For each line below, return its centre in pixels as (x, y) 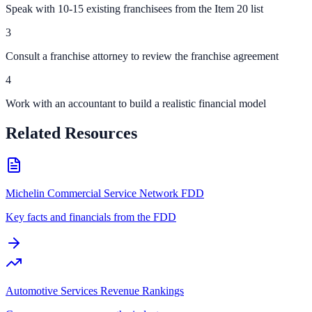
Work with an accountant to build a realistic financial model (136, 103)
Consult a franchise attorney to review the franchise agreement (142, 56)
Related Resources (71, 133)
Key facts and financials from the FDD (91, 217)
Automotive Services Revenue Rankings (95, 290)
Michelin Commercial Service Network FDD (105, 193)
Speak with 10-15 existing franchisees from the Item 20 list (134, 8)
